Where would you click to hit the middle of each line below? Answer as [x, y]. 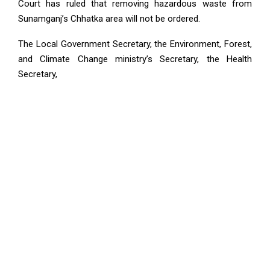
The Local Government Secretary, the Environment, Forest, [135, 44]
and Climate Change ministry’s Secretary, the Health [135, 59]
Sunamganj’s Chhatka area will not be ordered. [109, 19]
